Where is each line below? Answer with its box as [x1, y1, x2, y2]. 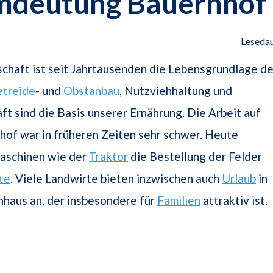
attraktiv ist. [200, 193, 268, 208]
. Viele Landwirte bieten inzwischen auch [10, 171, 222, 186]
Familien [157, 193, 200, 208]
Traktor [89, 149, 128, 164]
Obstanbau [63, 83, 119, 98]
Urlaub [222, 171, 256, 186]
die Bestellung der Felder [128, 149, 262, 164]
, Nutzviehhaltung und [119, 83, 232, 98]
